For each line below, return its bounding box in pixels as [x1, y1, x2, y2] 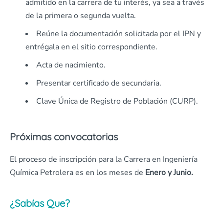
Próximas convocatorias [10, 131, 118, 143]
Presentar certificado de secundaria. [36, 78, 161, 89]
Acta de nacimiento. [36, 60, 106, 71]
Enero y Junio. [145, 167, 193, 178]
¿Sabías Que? [10, 197, 70, 210]
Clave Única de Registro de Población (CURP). [36, 96, 198, 107]
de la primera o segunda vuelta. [25, 10, 136, 22]
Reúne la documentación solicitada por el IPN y [36, 28, 201, 40]
